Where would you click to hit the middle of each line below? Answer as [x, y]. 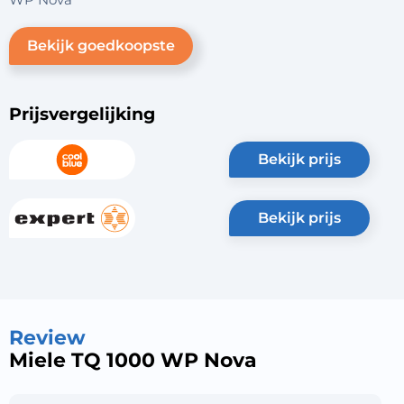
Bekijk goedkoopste [101, 46]
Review [47, 338]
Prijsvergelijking [82, 114]
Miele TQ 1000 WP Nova [133, 360]
